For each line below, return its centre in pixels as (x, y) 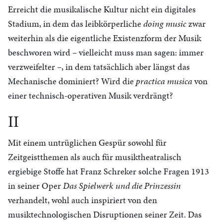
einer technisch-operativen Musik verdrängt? (90, 95)
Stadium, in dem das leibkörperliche (76, 24)
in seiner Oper (35, 186)
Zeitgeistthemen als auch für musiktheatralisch (95, 157)
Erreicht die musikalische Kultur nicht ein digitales (102, 9)
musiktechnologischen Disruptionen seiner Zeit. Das (105, 214)
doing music (165, 24)
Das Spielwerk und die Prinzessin (122, 186)
